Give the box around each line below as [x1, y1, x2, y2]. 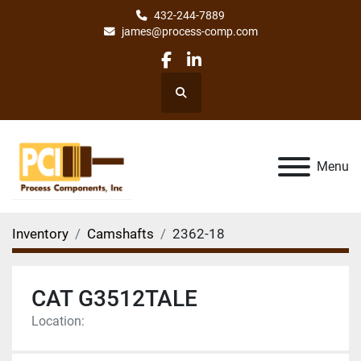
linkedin [193, 60, 252, 81]
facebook [164, 60, 235, 81]
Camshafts [87, 225, 154, 242]
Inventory [12, 225, 68, 242]
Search [180, 93, 214, 106]
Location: [31, 313, 85, 329]
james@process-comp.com [121, 25, 258, 38]
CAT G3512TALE [31, 284, 197, 312]
